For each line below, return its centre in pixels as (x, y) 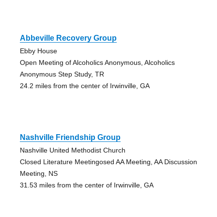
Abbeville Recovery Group (68, 38)
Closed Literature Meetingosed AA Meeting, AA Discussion (108, 162)
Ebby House (38, 51)
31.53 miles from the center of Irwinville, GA (86, 185)
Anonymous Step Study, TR (62, 74)
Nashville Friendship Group (70, 137)
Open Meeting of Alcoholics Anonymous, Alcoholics (97, 62)
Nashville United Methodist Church (72, 150)
